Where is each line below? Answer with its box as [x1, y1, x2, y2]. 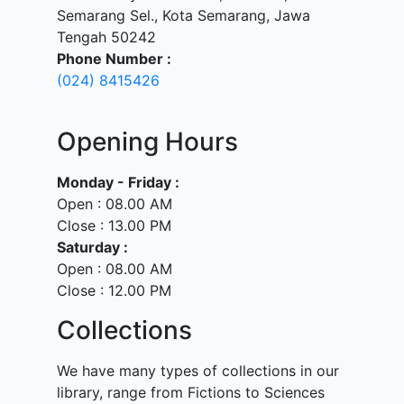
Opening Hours [57, 126, 238, 157]
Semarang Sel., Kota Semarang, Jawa [57, 6, 310, 24]
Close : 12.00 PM [57, 281, 171, 299]
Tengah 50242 [57, 28, 156, 46]
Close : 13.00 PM [57, 216, 171, 234]
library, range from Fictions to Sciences [57, 383, 325, 401]
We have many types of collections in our [57, 362, 339, 380]
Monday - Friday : [57, 173, 179, 191]
